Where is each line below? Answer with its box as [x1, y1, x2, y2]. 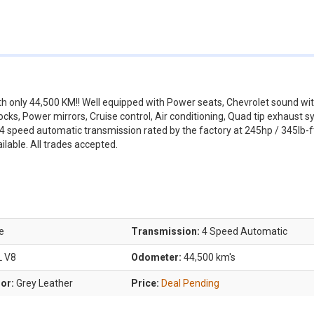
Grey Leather [14, 278, 73, 289]
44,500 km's [182, 252, 235, 263]
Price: [131, 278, 161, 289]
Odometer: [131, 252, 182, 263]
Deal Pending [161, 278, 219, 289]
